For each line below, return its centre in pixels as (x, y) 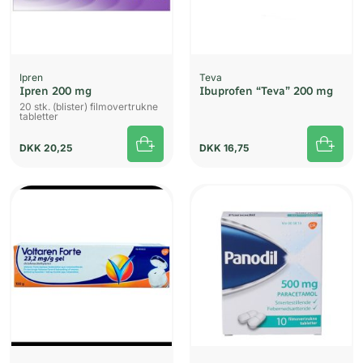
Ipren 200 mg (56, 92)
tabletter (39, 117)
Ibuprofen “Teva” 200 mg (266, 92)
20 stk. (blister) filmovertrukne (89, 107)
